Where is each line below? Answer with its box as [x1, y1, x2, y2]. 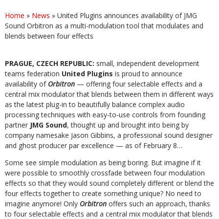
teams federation [5, 69, 62, 78]
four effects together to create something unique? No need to [5, 189, 201, 198]
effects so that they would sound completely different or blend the [5, 178, 214, 188]
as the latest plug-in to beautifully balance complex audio [5, 100, 185, 109]
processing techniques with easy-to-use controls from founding [5, 110, 205, 119]
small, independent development [96, 59, 199, 68]
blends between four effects [5, 31, 93, 41]
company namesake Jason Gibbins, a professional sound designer [5, 131, 213, 140]
